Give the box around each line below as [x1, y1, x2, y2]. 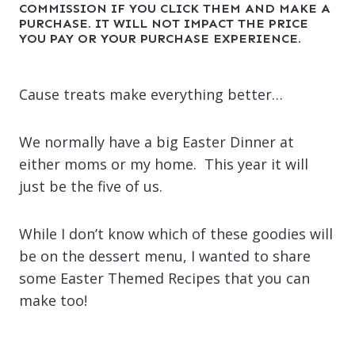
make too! [19, 290, 87, 310]
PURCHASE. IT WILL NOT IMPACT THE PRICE [19, 15, 308, 31]
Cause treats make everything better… [19, 84, 283, 104]
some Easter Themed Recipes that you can [19, 268, 310, 288]
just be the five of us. [19, 176, 162, 196]
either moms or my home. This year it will [19, 154, 308, 174]
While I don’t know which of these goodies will [19, 223, 333, 243]
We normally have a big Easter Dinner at [19, 132, 294, 151]
